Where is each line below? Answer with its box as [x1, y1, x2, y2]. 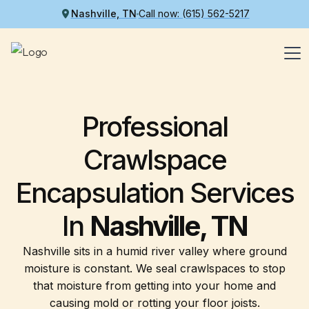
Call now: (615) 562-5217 [138, 8, 250, 19]
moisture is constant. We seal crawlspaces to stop [23, 261, 286, 275]
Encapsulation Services [15, 176, 294, 210]
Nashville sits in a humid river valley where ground [22, 244, 287, 258]
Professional [81, 110, 228, 143]
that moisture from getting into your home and [33, 279, 276, 292]
